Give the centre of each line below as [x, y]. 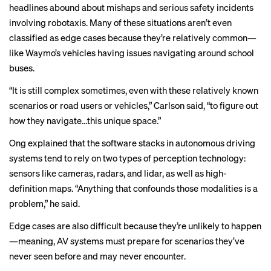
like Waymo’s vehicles [53, 53]
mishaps [123, 7]
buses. [22, 68]
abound [65, 7]
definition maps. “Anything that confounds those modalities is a [133, 188]
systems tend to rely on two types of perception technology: [127, 158]
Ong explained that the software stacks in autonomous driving [132, 143]
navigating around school [203, 53]
